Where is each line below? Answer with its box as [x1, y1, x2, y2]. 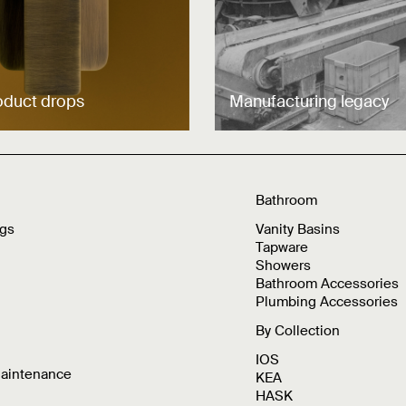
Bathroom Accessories [255, 275, 399, 294]
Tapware [255, 238, 308, 257]
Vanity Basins [255, 220, 340, 239]
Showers [255, 256, 311, 275]
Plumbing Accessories [255, 293, 398, 312]
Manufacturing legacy [228, 91, 389, 113]
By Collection [255, 322, 340, 341]
